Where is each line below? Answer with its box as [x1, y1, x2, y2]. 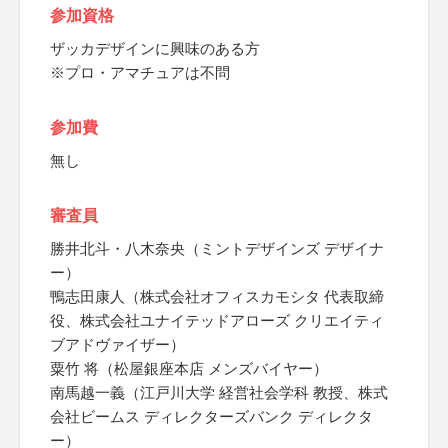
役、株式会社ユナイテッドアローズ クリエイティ [50, 312, 384, 329]
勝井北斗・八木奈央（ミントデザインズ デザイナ [50, 240, 384, 257]
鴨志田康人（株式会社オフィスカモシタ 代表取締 [50, 288, 384, 305]
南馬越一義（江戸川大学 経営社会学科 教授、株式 [50, 384, 388, 401]
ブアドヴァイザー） [50, 336, 185, 353]
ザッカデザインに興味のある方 [50, 40, 260, 57]
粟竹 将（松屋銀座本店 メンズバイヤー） [50, 360, 328, 377]
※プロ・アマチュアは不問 [50, 64, 230, 81]
